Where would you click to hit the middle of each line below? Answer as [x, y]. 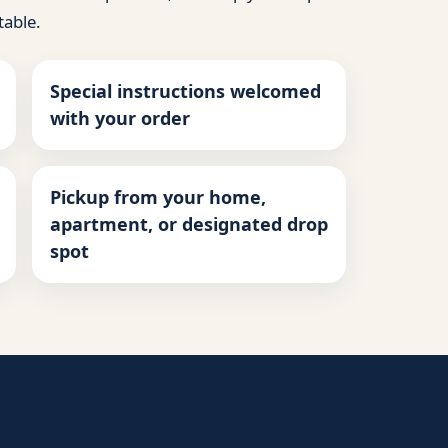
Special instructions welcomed [185, 91]
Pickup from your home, [157, 197]
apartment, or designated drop [188, 224]
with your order [119, 118]
